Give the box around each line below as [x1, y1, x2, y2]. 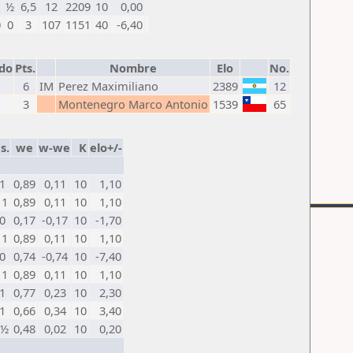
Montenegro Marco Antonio [58, 96, 208, 112]
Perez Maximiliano [58, 78, 158, 94]
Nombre [109, 60, 157, 76]
